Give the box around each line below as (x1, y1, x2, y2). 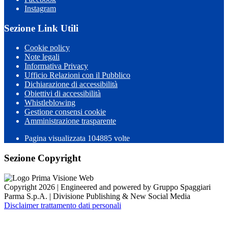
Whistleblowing (24, 98, 75, 107)
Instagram (24, 4, 56, 13)
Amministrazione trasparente (24, 117, 116, 126)
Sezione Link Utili (4, 22, 78, 34)
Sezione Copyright (4, 152, 81, 163)
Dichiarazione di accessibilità (24, 80, 118, 89)
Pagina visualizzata (24, 134, 88, 143)
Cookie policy (24, 43, 70, 52)
